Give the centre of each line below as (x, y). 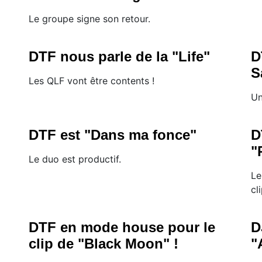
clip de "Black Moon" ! (104, 244)
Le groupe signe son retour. (89, 19)
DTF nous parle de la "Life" (119, 57)
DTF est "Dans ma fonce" (113, 135)
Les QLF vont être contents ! (92, 81)
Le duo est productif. (75, 159)
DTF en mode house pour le (122, 227)
